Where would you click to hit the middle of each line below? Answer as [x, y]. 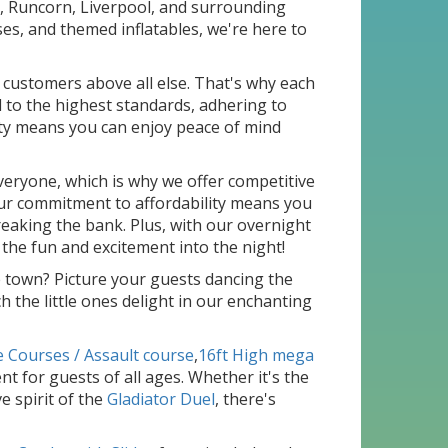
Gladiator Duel [161, 399]
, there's [245, 399]
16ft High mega [256, 355]
